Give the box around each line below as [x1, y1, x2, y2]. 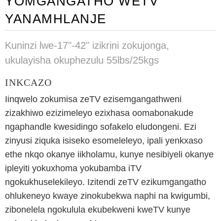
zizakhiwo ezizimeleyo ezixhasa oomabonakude [5, 108, 193, 118]
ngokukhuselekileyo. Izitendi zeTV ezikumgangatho [5, 177, 206, 187]
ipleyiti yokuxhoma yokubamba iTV [5, 163, 142, 174]
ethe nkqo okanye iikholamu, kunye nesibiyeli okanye [5, 149, 214, 160]
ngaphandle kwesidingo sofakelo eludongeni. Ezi [5, 122, 196, 132]
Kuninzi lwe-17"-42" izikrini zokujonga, [5, 40, 169, 51]
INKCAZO [5, 77, 52, 88]
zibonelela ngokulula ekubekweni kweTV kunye [5, 205, 190, 215]
